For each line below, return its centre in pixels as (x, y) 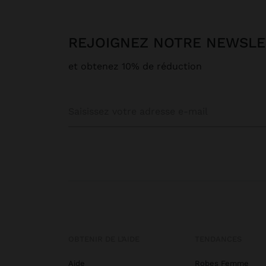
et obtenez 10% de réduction (135, 66)
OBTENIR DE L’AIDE (104, 239)
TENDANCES (218, 239)
